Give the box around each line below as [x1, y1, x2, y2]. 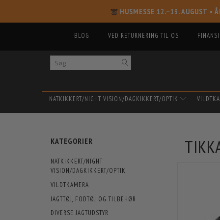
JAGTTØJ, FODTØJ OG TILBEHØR [51, 194, 136, 203]
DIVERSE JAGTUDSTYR [51, 209, 109, 217]
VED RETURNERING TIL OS [108, 31, 179, 40]
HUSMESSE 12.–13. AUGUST [120, 6, 208, 16]
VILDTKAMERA [51, 180, 89, 189]
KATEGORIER [51, 136, 93, 146]
